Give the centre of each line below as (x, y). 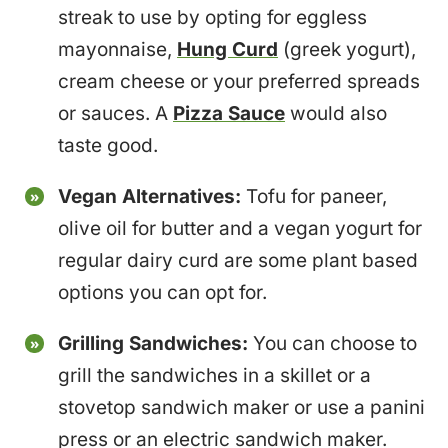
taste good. (108, 145)
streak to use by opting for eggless (213, 17)
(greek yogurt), (347, 49)
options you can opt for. (163, 292)
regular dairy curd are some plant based (238, 260)
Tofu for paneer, (317, 196)
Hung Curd (228, 49)
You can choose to (335, 343)
